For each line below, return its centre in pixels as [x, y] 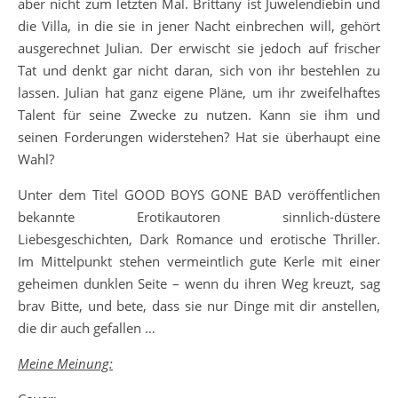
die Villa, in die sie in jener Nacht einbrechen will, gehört [199, 26]
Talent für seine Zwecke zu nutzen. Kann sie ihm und [199, 115]
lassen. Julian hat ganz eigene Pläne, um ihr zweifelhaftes [199, 93]
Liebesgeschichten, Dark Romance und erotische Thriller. [199, 239]
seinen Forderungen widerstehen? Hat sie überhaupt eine [199, 137]
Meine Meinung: [65, 364]
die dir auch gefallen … [87, 328]
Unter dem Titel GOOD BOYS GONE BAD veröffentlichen [199, 195]
